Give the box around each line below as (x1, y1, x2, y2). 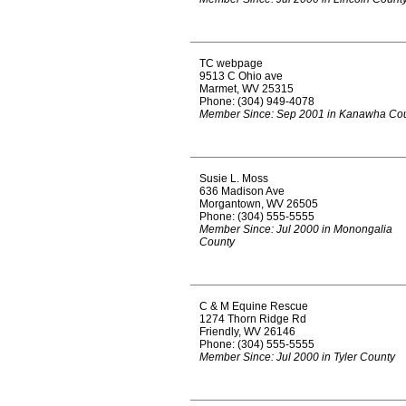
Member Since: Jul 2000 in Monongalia (199, 223, 392, 236)
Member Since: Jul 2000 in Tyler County (199, 351, 395, 363)
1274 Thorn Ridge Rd (199, 313, 306, 325)
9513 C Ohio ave (199, 70, 283, 82)
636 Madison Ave (199, 185, 285, 198)
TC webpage (199, 57, 263, 70)
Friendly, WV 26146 (199, 325, 295, 338)
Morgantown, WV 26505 (199, 198, 318, 210)
